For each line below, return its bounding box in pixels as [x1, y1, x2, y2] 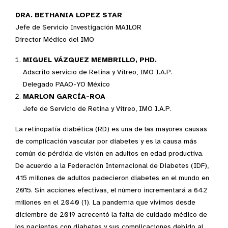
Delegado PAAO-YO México [23, 80, 110, 89]
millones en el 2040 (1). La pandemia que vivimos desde [15, 198, 195, 207]
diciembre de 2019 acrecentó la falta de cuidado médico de [15, 210, 207, 219]
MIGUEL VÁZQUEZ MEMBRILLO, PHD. [23, 55, 157, 64]
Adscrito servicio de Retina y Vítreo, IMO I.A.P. [23, 68, 173, 76]
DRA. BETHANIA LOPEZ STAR [15, 11, 122, 19]
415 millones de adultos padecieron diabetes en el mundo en [15, 174, 209, 182]
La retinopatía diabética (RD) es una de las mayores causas [15, 125, 207, 133]
